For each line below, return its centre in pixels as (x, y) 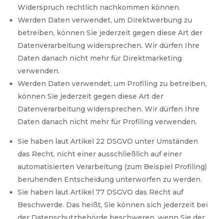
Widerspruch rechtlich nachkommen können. (99, 8)
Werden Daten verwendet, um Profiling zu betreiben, (112, 84)
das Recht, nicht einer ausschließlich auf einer (100, 154)
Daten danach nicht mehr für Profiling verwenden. (108, 122)
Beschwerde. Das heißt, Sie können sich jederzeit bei (113, 205)
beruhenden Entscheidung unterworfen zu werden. (110, 180)
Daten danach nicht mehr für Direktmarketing (100, 58)
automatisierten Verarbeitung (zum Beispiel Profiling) (112, 167)
